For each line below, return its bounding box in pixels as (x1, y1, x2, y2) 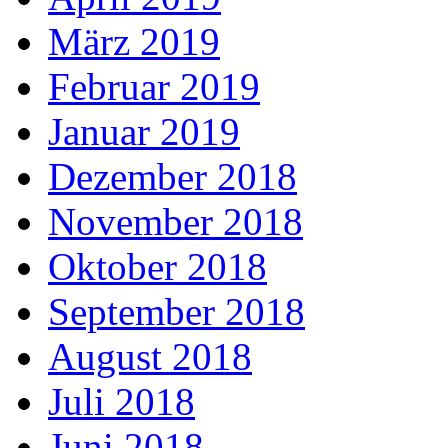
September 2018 (48, 290, 305, 334)
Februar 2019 (48, 65, 260, 109)
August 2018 (48, 335, 252, 379)
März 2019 (48, 20, 220, 64)
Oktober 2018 (48, 245, 267, 289)
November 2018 (48, 200, 303, 244)
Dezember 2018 (48, 155, 297, 199)
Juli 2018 (48, 380, 195, 424)
